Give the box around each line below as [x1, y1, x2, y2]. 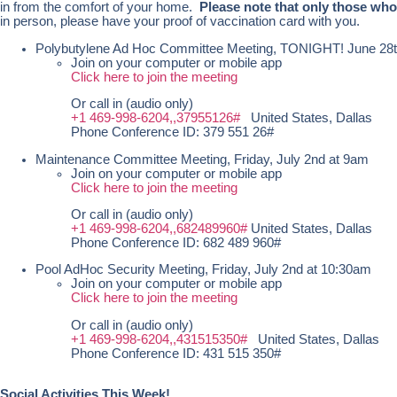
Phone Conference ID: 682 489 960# [71, 235, 281, 250]
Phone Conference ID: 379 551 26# [71, 125, 274, 140]
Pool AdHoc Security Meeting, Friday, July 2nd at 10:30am [35, 262, 371, 277]
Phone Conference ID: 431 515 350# [71, 346, 281, 361]
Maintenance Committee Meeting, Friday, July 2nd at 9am [35, 152, 369, 167]
